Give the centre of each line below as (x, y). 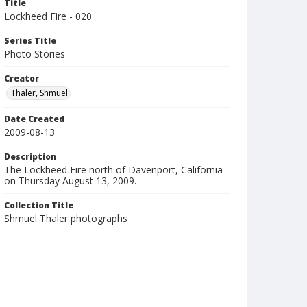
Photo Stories (35, 54)
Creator (22, 78)
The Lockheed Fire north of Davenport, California (113, 170)
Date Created (34, 119)
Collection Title (39, 205)
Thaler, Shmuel (39, 93)
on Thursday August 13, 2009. (70, 181)
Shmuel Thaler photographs (66, 218)
